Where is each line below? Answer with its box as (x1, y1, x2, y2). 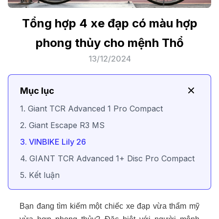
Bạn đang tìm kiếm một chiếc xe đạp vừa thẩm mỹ (20, 202, 199, 210)
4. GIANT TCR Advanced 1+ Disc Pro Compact (20, 153, 197, 163)
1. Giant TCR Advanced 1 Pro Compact (20, 104, 163, 113)
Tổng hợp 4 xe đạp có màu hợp (22, 16, 197, 30)
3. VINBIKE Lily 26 (20, 137, 88, 147)
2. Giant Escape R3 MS (20, 120, 107, 130)
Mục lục (20, 85, 54, 96)
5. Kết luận (20, 170, 60, 180)
